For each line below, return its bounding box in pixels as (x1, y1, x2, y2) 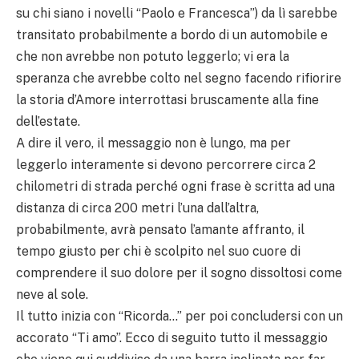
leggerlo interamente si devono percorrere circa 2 (16, 157, 316, 173)
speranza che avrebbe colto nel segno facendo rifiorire (16, 71, 341, 87)
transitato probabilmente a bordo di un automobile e (16, 27, 328, 43)
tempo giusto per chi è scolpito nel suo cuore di (16, 244, 301, 260)
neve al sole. (16, 287, 88, 303)
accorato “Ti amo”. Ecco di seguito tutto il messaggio (16, 330, 328, 346)
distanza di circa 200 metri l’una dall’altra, (16, 200, 259, 216)
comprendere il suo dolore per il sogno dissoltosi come (16, 265, 342, 281)
